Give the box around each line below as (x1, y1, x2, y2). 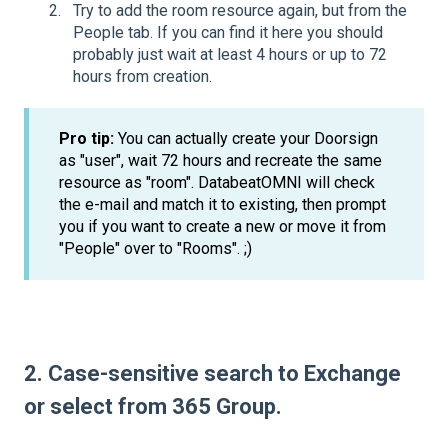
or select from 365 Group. (24, 394, 282, 420)
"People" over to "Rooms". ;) (59, 238, 252, 258)
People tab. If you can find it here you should (73, 22, 383, 42)
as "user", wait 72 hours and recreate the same (59, 150, 382, 170)
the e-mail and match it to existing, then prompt (59, 194, 386, 214)
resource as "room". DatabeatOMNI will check (59, 172, 375, 192)
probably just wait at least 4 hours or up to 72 (73, 44, 387, 64)
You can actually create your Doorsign (118, 128, 378, 148)
